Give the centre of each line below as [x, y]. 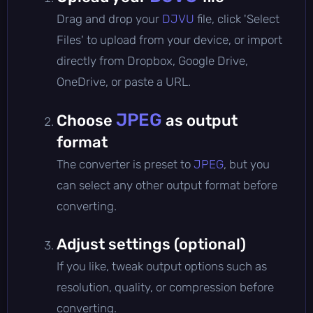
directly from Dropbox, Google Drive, [152, 60]
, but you [247, 164]
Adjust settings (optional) [151, 244]
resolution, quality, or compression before [165, 287]
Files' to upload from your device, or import [169, 39]
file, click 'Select [238, 19]
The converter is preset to [125, 164]
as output [200, 120]
